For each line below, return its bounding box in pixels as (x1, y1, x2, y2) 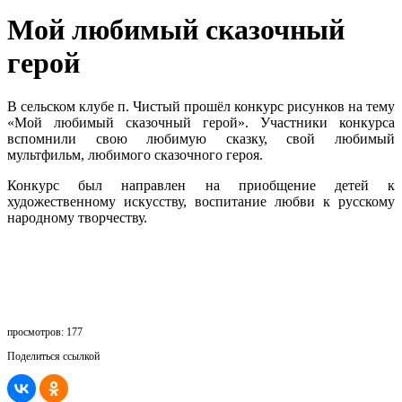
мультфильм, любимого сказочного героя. (7, 147, 263, 163)
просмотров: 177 (7, 326, 83, 339)
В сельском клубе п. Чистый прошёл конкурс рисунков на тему (7, 99, 395, 115)
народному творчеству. (7, 210, 147, 226)
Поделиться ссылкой (7, 350, 100, 363)
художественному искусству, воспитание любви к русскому (7, 194, 395, 210)
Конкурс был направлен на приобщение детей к (7, 178, 395, 194)
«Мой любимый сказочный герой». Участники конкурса (7, 115, 395, 131)
